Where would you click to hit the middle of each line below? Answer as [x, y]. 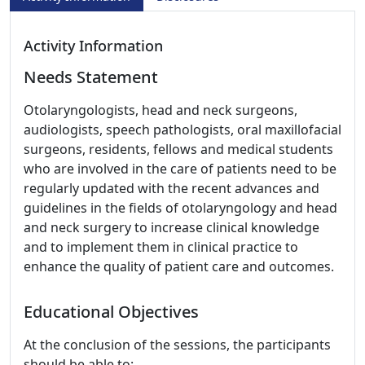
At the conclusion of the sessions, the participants [177, 345]
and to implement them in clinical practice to [161, 247]
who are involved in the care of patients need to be [180, 169]
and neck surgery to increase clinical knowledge [172, 227]
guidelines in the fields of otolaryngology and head [180, 208]
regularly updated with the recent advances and [172, 188]
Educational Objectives [111, 312]
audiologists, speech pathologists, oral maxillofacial [182, 130]
